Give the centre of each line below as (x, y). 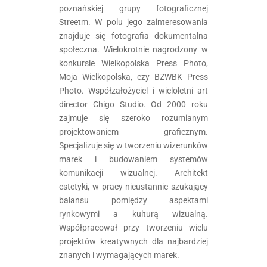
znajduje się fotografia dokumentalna (133, 35)
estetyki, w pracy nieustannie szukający (133, 186)
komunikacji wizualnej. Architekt (133, 173)
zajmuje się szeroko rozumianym (133, 118)
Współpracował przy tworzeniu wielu (133, 227)
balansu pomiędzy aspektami (133, 200)
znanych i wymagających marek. (119, 255)
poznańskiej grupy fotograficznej (133, 8)
